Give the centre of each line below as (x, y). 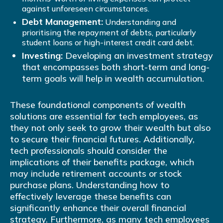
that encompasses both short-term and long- (116, 67)
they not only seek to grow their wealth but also (110, 128)
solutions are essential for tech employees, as (104, 116)
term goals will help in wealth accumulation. (113, 79)
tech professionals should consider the (89, 151)
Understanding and (140, 22)
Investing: (42, 56)
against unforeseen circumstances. (86, 9)
